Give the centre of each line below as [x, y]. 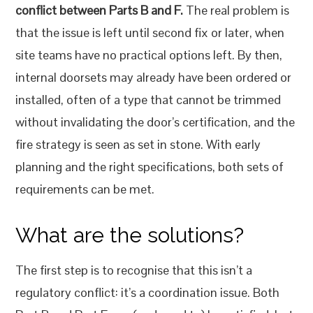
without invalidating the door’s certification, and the [155, 122]
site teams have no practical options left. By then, [149, 55]
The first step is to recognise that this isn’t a [134, 270]
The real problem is [236, 10]
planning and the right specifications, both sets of [150, 167]
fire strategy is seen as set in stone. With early [138, 145]
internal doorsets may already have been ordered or [154, 78]
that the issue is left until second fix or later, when [150, 33]
